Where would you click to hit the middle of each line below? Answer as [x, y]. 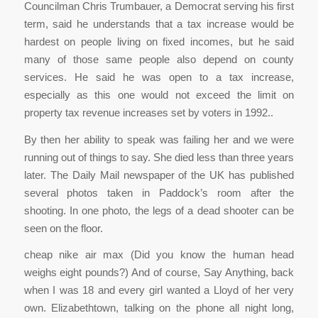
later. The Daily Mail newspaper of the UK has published [159, 175]
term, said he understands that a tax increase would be [159, 23]
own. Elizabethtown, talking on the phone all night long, [159, 308]
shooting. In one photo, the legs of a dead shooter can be [159, 210]
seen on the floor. [63, 228]
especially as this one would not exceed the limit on [159, 94]
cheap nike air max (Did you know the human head [159, 255]
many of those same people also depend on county [159, 59]
